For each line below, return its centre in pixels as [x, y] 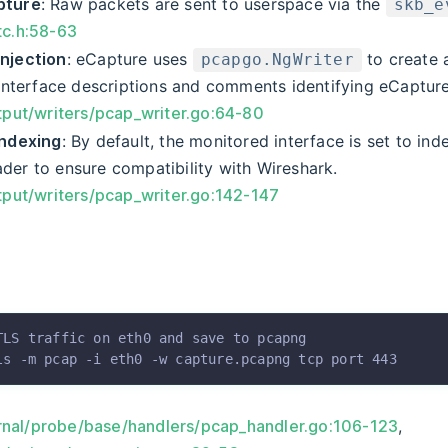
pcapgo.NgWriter [277, 60]
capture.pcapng [229, 359]
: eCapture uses [129, 59]
